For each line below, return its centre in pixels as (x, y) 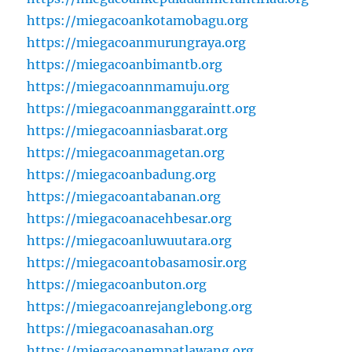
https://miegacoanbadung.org (122, 175)
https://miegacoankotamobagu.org (138, 21)
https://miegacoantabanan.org (124, 197)
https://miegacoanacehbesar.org (130, 219)
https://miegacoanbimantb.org (125, 65)
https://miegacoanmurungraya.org (137, 43)
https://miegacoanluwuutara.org (130, 241)
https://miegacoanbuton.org (117, 285)
